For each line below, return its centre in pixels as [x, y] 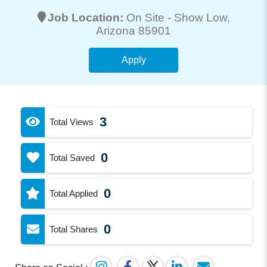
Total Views [72, 122]
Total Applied [74, 193]
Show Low [200, 17]
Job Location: [87, 17]
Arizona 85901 [133, 30]
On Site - [150, 17]
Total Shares [74, 229]
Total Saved [72, 157]
